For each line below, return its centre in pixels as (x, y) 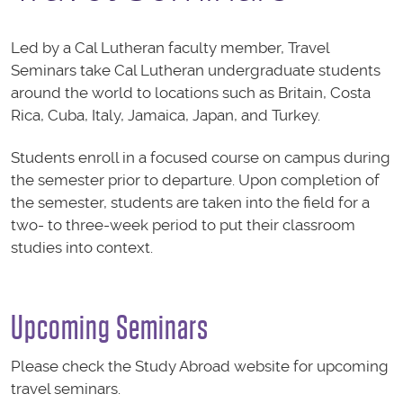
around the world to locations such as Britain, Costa (191, 93)
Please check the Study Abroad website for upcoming (200, 366)
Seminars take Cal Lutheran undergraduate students (196, 70)
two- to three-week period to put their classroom (183, 225)
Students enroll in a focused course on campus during (201, 158)
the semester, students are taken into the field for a (190, 203)
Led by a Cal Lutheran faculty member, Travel (170, 48)
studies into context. (82, 248)
